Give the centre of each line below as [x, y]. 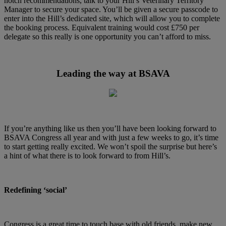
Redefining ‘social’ [36, 190]
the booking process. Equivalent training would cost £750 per [102, 28]
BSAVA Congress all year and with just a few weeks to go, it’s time [111, 137]
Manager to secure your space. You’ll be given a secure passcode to [111, 10]
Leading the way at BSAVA [113, 74]
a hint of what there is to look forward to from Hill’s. [88, 155]
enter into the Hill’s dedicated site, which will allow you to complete [112, 19]
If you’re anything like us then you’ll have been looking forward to [110, 128]
